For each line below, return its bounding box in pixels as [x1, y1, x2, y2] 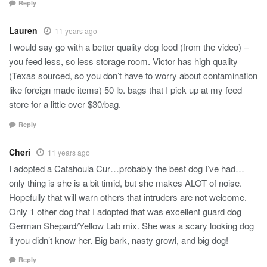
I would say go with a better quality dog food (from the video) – [9, 41, 249, 54]
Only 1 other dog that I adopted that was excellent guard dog [9, 204, 241, 218]
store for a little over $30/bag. [9, 98, 121, 111]
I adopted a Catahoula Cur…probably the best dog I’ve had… [9, 162, 244, 175]
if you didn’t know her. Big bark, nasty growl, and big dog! [9, 233, 228, 246]
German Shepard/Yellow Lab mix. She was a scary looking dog [9, 219, 254, 232]
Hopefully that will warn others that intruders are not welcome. [9, 190, 247, 203]
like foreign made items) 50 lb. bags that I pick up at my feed [9, 83, 242, 97]
